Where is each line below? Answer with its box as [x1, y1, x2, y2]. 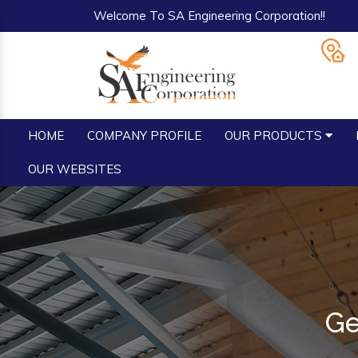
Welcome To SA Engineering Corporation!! [93, 8, 325, 23]
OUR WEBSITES [28, 161, 121, 177]
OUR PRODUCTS [225, 128, 325, 143]
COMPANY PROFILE [87, 128, 201, 143]
